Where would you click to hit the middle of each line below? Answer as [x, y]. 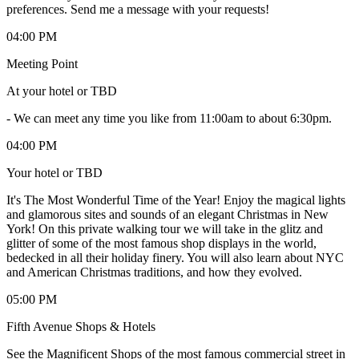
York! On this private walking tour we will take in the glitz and [165, 228]
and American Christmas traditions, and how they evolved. [154, 272]
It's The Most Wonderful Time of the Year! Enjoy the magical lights [176, 200]
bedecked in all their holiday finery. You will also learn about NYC [175, 257]
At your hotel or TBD [62, 91]
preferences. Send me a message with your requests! [138, 9]
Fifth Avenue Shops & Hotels [81, 326]
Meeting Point [42, 63]
